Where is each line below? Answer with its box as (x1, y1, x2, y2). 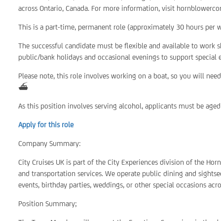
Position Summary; (18, 199, 77, 208)
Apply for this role (18, 120, 74, 129)
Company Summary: (18, 139, 81, 147)
